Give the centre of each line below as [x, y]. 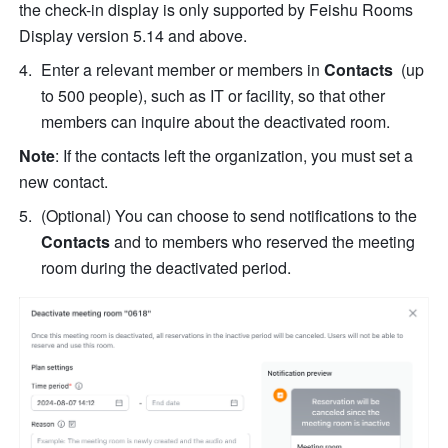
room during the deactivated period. [166, 267]
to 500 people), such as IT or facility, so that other [213, 95]
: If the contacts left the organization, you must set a [234, 155]
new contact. [64, 181]
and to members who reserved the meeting [265, 241]
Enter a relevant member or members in [183, 69]
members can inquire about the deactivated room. [216, 121]
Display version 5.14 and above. [135, 35]
